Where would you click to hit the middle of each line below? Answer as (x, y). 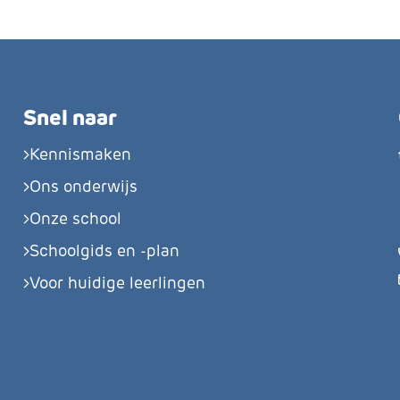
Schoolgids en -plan (104, 251)
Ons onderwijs (83, 187)
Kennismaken (80, 154)
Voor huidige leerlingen (117, 283)
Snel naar (70, 117)
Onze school (75, 219)
